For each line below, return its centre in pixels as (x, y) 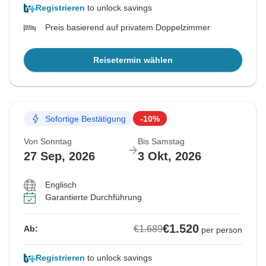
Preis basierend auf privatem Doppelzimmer (128, 28)
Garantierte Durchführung (94, 197)
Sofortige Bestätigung (85, 118)
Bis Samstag (161, 142)
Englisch (61, 185)
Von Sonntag (48, 142)
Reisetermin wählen (133, 60)
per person (222, 230)
